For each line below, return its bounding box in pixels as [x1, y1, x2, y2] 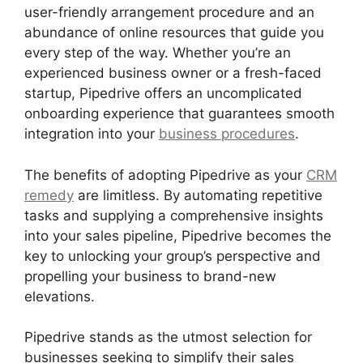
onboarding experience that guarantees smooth [24, 105, 335, 122]
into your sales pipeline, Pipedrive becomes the [24, 227, 331, 244]
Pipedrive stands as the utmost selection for [24, 329, 312, 346]
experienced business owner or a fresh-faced [24, 65, 322, 82]
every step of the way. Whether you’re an [24, 45, 291, 62]
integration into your [24, 126, 159, 143]
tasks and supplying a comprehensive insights [24, 207, 323, 224]
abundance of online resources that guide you [24, 24, 324, 41]
